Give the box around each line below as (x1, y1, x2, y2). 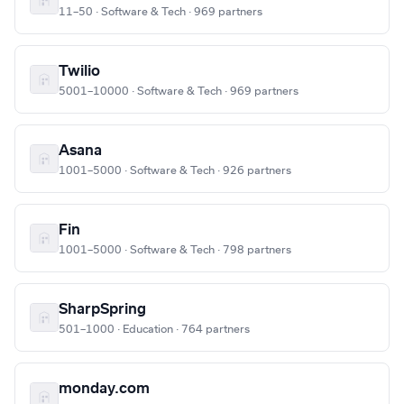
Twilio (59, 64, 100, 79)
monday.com (59, 381, 150, 397)
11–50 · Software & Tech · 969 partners (59, 6, 262, 18)
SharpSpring (59, 302, 146, 317)
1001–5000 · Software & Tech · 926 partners (59, 165, 291, 177)
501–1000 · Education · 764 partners (59, 324, 250, 335)
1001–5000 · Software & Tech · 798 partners (59, 244, 291, 256)
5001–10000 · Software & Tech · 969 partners (59, 86, 298, 97)
